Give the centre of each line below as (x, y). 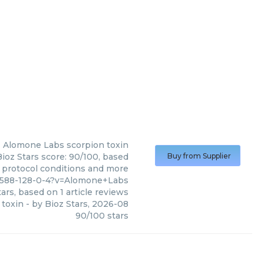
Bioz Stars (66, 204)
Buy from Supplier (199, 156)
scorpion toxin (98, 145)
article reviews (96, 192)
